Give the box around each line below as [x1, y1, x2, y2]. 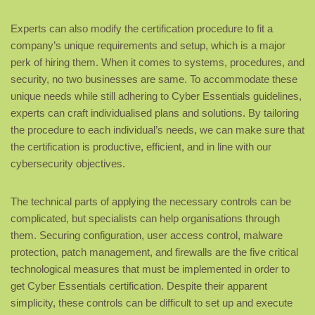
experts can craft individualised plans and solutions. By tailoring [11, 107, 299, 120]
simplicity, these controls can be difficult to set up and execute [11, 297, 292, 309]
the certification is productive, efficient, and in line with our [11, 141, 271, 153]
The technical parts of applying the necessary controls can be [11, 195, 291, 208]
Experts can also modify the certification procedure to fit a [11, 22, 273, 35]
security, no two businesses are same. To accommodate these [11, 73, 297, 86]
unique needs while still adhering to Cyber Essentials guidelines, [11, 90, 302, 103]
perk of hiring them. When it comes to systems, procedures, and [11, 56, 304, 69]
